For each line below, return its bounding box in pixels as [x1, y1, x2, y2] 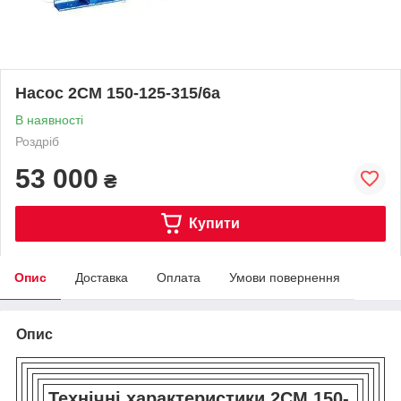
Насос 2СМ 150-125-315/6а [15, 83, 220, 102]
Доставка [75, 269, 128, 285]
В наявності [15, 112, 83, 127]
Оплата [157, 269, 200, 285]
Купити [188, 215, 240, 231]
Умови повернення [229, 269, 340, 285]
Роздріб [15, 133, 59, 149]
